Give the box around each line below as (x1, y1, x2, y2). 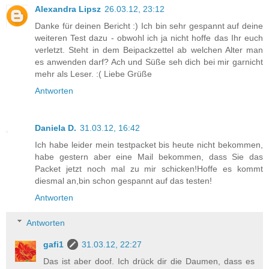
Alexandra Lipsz (35, 4, 101, 14)
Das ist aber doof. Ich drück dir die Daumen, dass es (43, 256, 255, 266)
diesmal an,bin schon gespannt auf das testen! (35, 176, 212, 186)
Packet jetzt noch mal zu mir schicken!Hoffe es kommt (35, 164, 263, 174)
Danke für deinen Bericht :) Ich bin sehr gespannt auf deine (35, 21, 263, 31)
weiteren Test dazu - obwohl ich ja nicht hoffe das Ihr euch (35, 33, 263, 43)
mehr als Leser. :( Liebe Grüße (35, 69, 152, 79)
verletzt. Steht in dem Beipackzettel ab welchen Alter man (35, 45, 263, 55)
